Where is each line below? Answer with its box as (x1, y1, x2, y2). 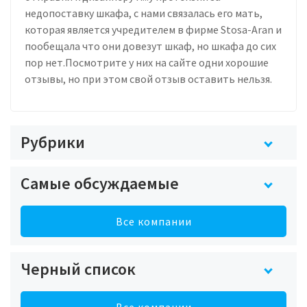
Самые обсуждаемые (21, 172, 179, 194)
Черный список (21, 258, 136, 280)
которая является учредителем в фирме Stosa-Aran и (25, 22, 282, 36)
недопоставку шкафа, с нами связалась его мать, (25, 5, 262, 20)
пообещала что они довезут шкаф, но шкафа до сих (25, 38, 276, 53)
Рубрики (21, 131, 85, 153)
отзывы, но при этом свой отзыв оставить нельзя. (25, 71, 272, 86)
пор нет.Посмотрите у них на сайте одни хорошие (25, 55, 269, 69)
